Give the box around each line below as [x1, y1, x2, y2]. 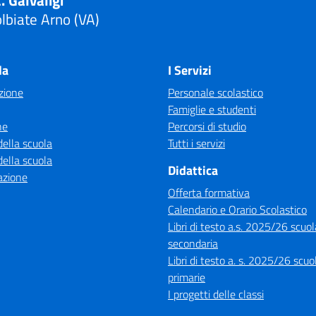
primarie [168, 269, 205, 286]
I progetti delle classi [168, 286, 264, 303]
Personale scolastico [168, 84, 263, 101]
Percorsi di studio [168, 118, 246, 135]
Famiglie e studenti [168, 101, 256, 118]
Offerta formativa [168, 184, 250, 201]
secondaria [168, 235, 218, 252]
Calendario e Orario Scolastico [168, 201, 307, 218]
